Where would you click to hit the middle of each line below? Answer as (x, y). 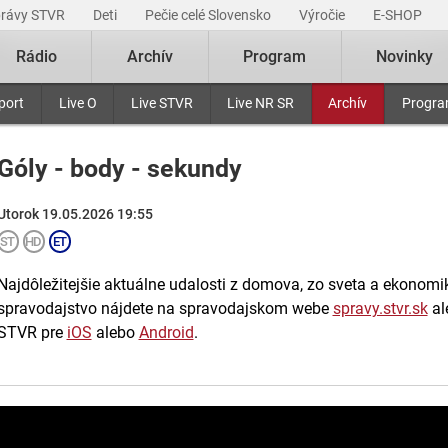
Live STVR (161, 103)
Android (166, 332)
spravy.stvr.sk (380, 308)
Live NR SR (261, 103)
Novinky (405, 56)
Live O (77, 103)
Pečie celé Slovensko (209, 15)
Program (275, 56)
